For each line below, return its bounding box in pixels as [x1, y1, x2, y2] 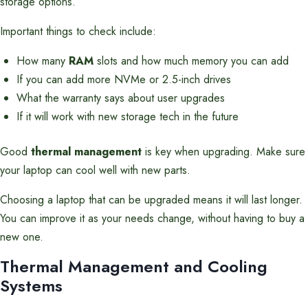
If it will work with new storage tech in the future [16, 109, 239, 124]
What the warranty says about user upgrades [16, 90, 225, 106]
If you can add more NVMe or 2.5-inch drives [16, 71, 231, 87]
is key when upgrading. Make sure [142, 144, 305, 159]
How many [16, 53, 69, 69]
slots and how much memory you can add [93, 53, 289, 69]
